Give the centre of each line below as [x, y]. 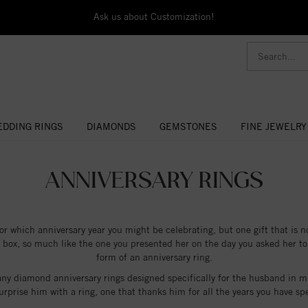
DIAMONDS [111, 126]
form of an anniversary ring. [154, 257]
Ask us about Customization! [154, 16]
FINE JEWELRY [273, 126]
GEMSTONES [188, 126]
